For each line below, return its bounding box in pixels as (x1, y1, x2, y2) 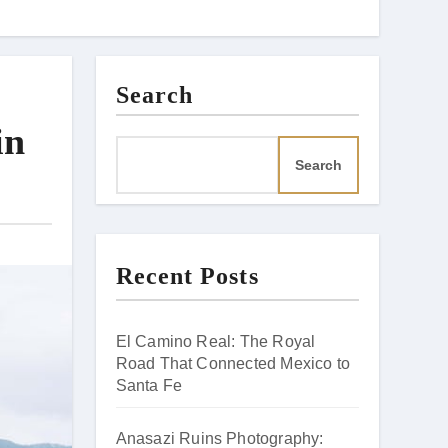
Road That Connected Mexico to (115, 355, 351, 372)
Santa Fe (115, 377, 183, 394)
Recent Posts (115, 263, 259, 289)
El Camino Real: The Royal (115, 333, 316, 350)
